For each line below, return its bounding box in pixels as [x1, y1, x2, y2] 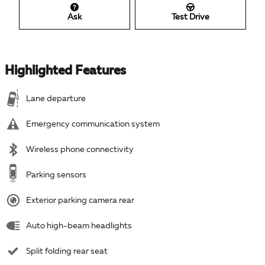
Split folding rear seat [26, 247, 108, 256]
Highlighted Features [5, 64, 126, 77]
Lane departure [26, 94, 86, 103]
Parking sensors [26, 170, 86, 179]
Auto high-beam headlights [26, 221, 132, 230]
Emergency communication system [26, 119, 160, 128]
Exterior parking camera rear [26, 196, 134, 205]
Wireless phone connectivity [26, 145, 134, 154]
